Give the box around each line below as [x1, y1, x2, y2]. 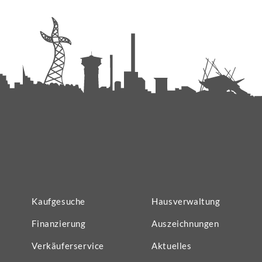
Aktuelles [151, 240, 192, 251]
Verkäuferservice [32, 240, 104, 251]
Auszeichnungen [151, 218, 219, 229]
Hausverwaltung [151, 196, 220, 207]
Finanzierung [32, 218, 86, 229]
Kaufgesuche [32, 196, 85, 207]
